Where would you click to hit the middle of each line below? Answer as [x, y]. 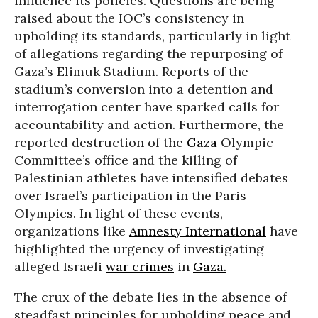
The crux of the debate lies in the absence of [150, 297]
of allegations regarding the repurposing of [148, 54]
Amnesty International [198, 231]
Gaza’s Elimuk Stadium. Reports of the [131, 71]
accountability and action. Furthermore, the [149, 125]
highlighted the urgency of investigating [139, 249]
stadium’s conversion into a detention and [144, 89]
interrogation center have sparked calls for [147, 107]
